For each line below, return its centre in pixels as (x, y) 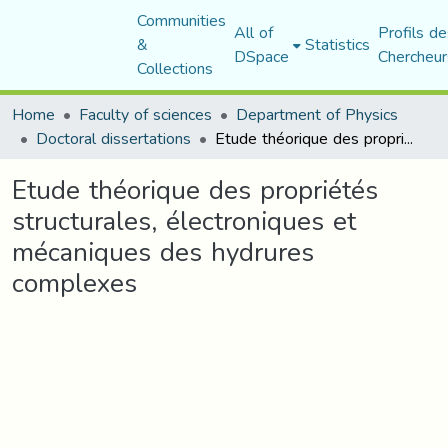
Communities (181, 20)
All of (253, 32)
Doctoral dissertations (113, 138)
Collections (174, 68)
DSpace (261, 56)
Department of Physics (317, 114)
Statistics (337, 44)
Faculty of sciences (145, 114)
